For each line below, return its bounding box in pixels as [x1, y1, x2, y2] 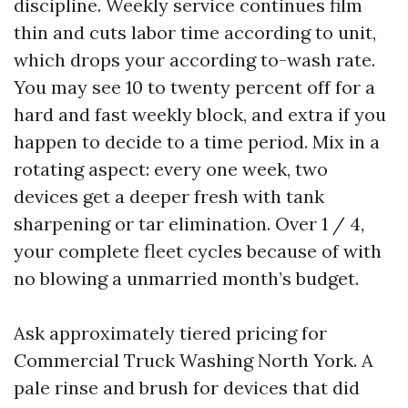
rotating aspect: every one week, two [14, 158, 328, 180]
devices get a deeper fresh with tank [14, 185, 324, 208]
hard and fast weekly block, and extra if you [14, 103, 386, 126]
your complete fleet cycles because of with [14, 240, 382, 262]
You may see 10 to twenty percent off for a [14, 76, 375, 98]
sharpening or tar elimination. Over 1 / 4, [14, 212, 364, 235]
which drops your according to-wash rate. [14, 48, 375, 71]
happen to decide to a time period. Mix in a [14, 130, 380, 153]
